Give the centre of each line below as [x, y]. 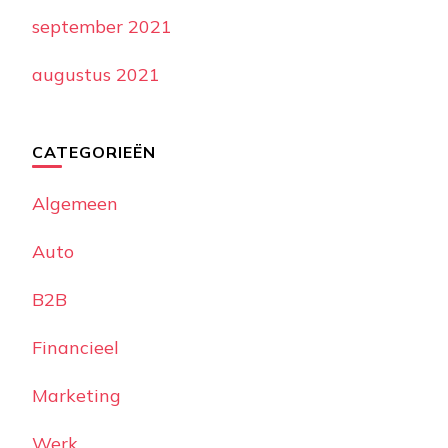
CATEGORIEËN [94, 152]
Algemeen [75, 204]
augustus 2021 [96, 75]
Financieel [75, 348]
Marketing [76, 396]
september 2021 [102, 27]
